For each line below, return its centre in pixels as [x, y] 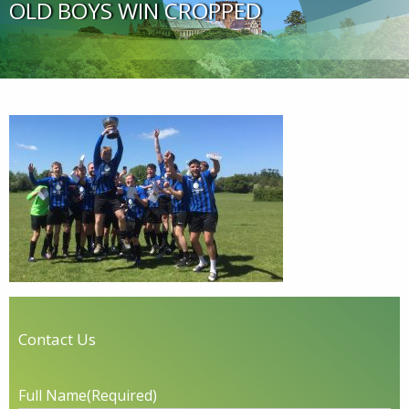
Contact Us [57, 340]
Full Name [52, 396]
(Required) [122, 396]
